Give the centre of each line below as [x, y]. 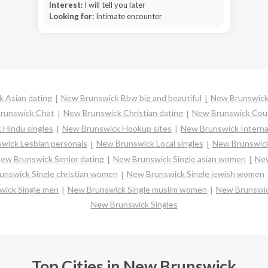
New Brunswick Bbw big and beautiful [131, 98]
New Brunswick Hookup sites [117, 128]
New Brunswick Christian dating [123, 113]
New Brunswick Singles [134, 205]
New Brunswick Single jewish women [195, 174]
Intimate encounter [129, 16]
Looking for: [72, 16]
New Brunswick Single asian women [179, 159]
